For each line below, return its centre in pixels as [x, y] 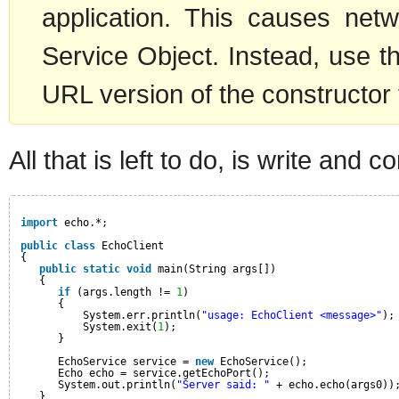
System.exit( [120, 326]
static [102, 269]
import [39, 222]
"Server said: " [223, 384]
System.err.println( [142, 315]
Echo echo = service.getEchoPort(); [164, 373]
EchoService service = [126, 361]
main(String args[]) [217, 269]
